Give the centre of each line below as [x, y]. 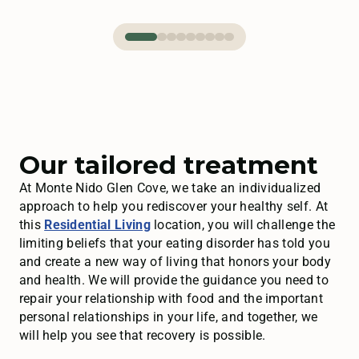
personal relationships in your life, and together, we [168, 317]
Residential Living [97, 225]
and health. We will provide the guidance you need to [173, 280]
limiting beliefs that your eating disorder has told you [174, 243]
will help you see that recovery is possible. [142, 335]
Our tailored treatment [168, 165]
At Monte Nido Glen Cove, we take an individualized [170, 188]
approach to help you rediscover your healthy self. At [173, 206]
